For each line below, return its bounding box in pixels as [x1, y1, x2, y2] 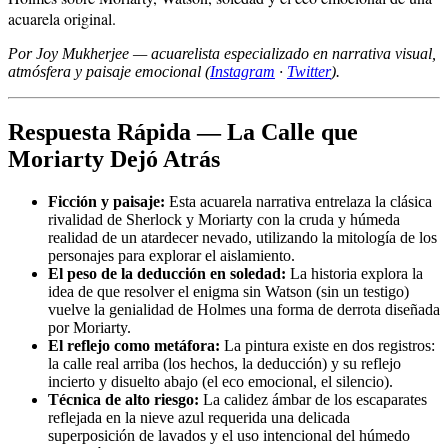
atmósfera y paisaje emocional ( [8, 62, 210, 80]
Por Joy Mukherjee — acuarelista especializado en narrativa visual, [8, 44, 436, 62]
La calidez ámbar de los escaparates [199, 390, 427, 408]
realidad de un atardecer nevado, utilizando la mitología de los [48, 228, 437, 246]
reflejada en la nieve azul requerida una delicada [48, 408, 350, 426]
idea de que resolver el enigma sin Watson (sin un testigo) [48, 282, 409, 300]
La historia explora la [286, 264, 423, 282]
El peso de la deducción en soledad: [48, 264, 286, 282]
